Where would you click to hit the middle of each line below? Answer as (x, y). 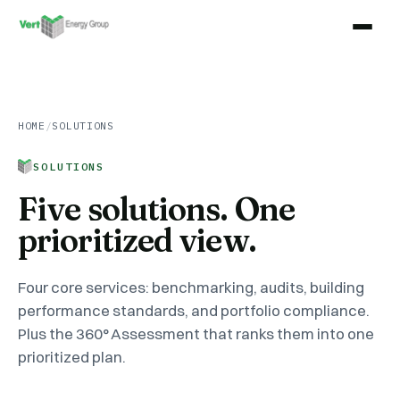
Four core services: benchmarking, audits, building (191, 287)
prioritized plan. (72, 357)
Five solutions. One (156, 209)
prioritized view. (137, 240)
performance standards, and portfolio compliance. (194, 310)
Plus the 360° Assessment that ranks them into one (196, 333)
